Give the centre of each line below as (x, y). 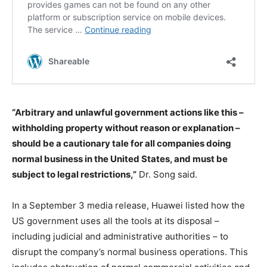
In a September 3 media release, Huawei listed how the (128, 206)
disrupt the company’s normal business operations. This (130, 252)
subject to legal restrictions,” (74, 175)
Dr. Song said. (167, 175)
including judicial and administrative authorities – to (120, 237)
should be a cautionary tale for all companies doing (122, 144)
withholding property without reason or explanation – (126, 128)
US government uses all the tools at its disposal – (116, 221)
